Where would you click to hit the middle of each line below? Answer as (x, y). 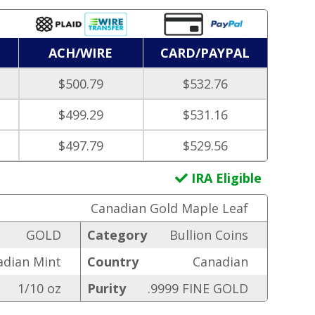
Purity (107, 288)
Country (113, 262)
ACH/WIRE (81, 53)
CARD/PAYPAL (205, 53)
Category (117, 235)
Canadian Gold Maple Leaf (169, 208)
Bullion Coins (208, 235)
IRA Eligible (224, 178)
